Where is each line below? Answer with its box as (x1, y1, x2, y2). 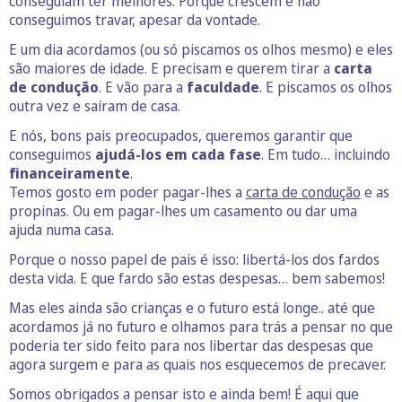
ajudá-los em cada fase (95, 144, 261, 165)
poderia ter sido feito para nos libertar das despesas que (9, 336, 373, 356)
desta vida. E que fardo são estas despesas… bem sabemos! (9, 268, 385, 289)
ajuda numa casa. (9, 220, 114, 240)
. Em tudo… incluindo (261, 144, 390, 165)
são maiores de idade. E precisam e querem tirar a (9, 58, 334, 79)
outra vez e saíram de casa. (9, 96, 180, 117)
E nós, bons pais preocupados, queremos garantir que (9, 126, 353, 146)
